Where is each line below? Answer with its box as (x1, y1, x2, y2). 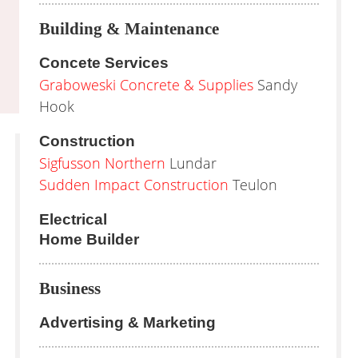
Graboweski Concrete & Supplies (39, 75, 253, 94)
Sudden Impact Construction (39, 175, 229, 194)
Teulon (229, 175, 277, 194)
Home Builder (39, 231, 139, 248)
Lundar (165, 153, 217, 173)
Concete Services (39, 54, 169, 71)
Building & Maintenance (39, 19, 219, 38)
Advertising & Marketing (39, 314, 216, 331)
